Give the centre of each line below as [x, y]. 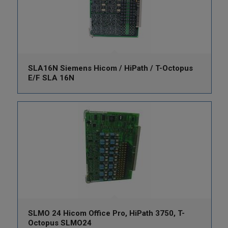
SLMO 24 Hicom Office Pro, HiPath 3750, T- [106, 213]
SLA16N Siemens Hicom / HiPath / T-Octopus [110, 68]
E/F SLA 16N [51, 78]
